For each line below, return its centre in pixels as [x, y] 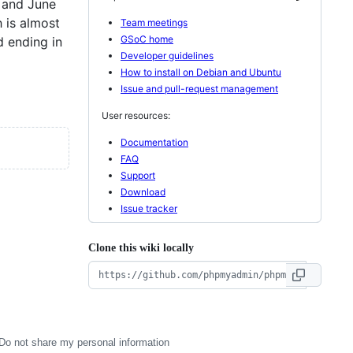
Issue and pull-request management [199, 88]
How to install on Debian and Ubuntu [201, 72]
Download [143, 191]
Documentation [154, 142]
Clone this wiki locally [141, 247]
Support [138, 175]
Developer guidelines [167, 55]
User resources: [136, 115]
